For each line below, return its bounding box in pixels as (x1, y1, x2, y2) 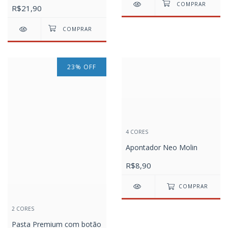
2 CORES (12, 205, 34, 212)
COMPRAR (179, 183, 209, 190)
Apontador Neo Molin (126, 142, 197, 153)
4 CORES (126, 128, 148, 136)
